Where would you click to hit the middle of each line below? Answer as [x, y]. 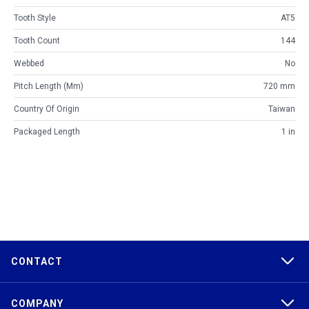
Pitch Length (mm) [49, 87]
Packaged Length [47, 132]
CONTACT [37, 262]
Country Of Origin [47, 109]
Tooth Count [37, 41]
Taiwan [282, 109]
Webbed [29, 64]
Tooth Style [35, 18]
